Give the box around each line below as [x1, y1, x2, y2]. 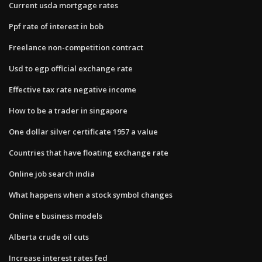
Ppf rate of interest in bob [9, 20, 104, 32]
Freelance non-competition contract [9, 42, 143, 53]
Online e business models [9, 210, 102, 221]
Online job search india [9, 168, 95, 179]
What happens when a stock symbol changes [9, 189, 173, 200]
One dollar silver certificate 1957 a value [9, 126, 158, 137]
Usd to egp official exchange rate [9, 63, 133, 74]
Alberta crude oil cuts [9, 231, 89, 242]
